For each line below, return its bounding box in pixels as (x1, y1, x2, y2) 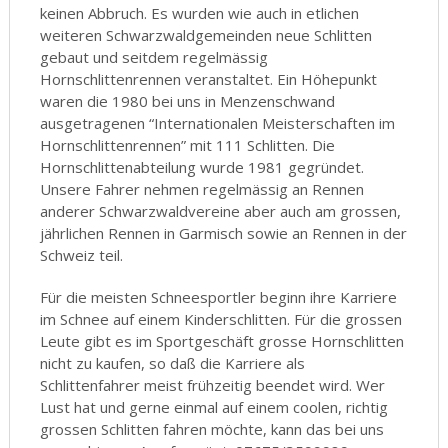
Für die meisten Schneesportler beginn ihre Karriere (39, 287, 397, 307)
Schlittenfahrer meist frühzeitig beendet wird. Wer (39, 375, 385, 395)
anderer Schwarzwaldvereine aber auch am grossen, (39, 201, 401, 221)
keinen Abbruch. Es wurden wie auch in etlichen (39, 3, 359, 23)
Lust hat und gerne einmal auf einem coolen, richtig (39, 397, 388, 417)
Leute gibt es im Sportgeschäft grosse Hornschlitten (39, 331, 404, 351)
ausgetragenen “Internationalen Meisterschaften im (39, 113, 395, 133)
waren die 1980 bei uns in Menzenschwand (39, 91, 335, 111)
